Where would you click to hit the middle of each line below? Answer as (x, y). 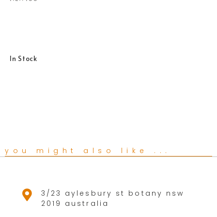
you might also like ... (88, 150)
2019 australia (75, 203)
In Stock (23, 59)
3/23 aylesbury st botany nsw (113, 193)
